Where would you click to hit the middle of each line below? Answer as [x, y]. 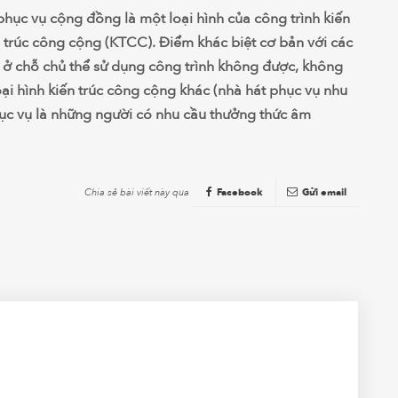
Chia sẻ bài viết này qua [137, 192]
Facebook [239, 192]
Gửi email [325, 192]
